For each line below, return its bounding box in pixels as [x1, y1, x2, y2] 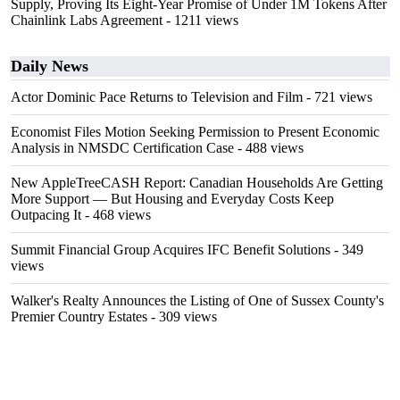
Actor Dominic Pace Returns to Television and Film [11, 89, 303, 104]
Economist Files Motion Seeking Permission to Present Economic [11, 124, 379, 139]
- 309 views [147, 309, 217, 324]
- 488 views [234, 140, 304, 155]
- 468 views [81, 207, 151, 222]
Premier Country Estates [11, 309, 147, 324]
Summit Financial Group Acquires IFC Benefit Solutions [11, 242, 330, 257]
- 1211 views [162, 12, 238, 28]
